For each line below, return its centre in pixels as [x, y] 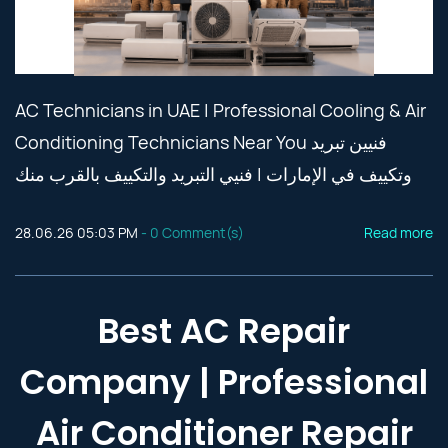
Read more [398, 232]
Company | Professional [224, 382]
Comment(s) [201, 232]
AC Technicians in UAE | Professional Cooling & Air [220, 110]
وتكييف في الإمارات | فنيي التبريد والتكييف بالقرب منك [213, 174]
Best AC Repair [224, 331]
